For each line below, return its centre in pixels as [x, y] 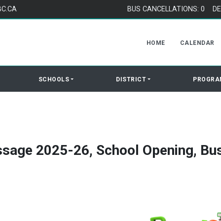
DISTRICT [131, 79]
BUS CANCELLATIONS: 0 [166, 9]
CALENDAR [197, 43]
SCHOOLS [54, 79]
